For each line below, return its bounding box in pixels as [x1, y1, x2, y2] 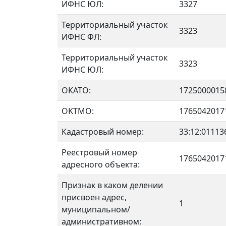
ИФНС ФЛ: [62, 31, 101, 42]
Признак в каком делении [62, 180, 163, 191]
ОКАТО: [62, 85, 91, 96]
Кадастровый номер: [62, 126, 144, 137]
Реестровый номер [62, 147, 137, 158]
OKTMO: [62, 105, 94, 117]
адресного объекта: [62, 159, 140, 170]
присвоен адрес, [62, 192, 127, 203]
